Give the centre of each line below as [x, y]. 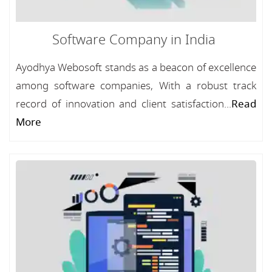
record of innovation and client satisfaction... [124, 104]
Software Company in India [134, 40]
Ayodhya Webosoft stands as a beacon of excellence [136, 68]
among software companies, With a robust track [136, 86]
